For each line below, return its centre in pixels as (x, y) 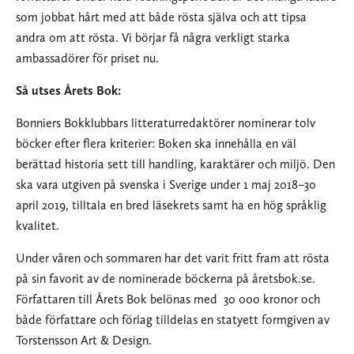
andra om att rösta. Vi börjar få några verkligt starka (153, 38)
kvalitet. (38, 226)
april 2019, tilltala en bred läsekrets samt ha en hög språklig (171, 205)
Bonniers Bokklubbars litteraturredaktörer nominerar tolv (166, 123)
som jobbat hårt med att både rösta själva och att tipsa (161, 17)
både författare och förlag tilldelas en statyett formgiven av (173, 320)
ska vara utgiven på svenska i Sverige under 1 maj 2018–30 (166, 185)
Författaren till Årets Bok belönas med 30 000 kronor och (168, 299)
